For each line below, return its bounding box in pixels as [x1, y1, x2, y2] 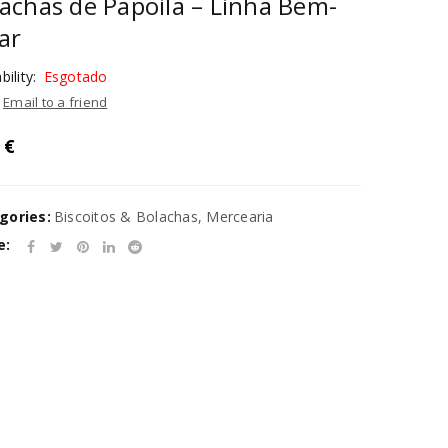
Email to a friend [3, 93, 108, 111]
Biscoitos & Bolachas [53, 207, 198, 226]
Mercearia [206, 207, 274, 226]
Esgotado [43, 67, 108, 86]
